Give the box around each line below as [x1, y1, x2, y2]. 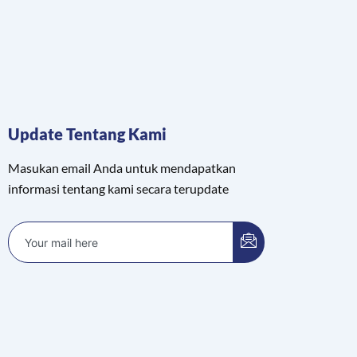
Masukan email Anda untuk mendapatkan [8, 160, 237, 176]
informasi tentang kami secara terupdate [8, 181, 229, 197]
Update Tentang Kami [8, 124, 167, 144]
